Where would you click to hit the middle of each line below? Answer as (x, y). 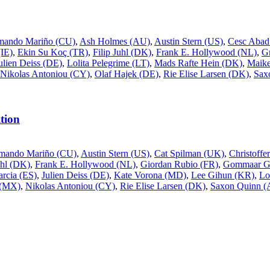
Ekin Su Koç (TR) (53, 52)
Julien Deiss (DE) (75, 175)
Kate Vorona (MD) (150, 175)
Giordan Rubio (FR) (179, 164)
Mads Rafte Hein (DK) (198, 63)
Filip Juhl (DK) (122, 52)
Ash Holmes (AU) (115, 42)
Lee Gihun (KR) (223, 175)
